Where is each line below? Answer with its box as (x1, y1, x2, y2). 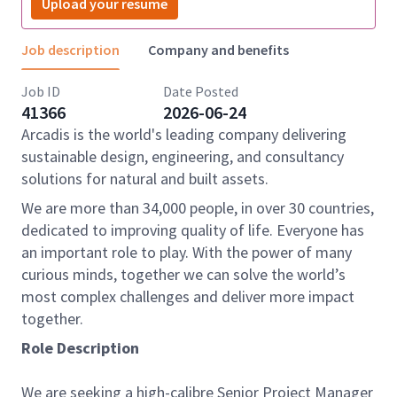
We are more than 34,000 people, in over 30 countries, (21, 198, 374, 218)
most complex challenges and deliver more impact (21, 286, 354, 307)
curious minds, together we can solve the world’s (21, 264, 346, 284)
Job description (21, 41, 120, 58)
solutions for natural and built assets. (21, 168, 269, 189)
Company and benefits (148, 41, 289, 58)
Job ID (21, 82, 60, 100)
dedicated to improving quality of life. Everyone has (21, 220, 364, 240)
